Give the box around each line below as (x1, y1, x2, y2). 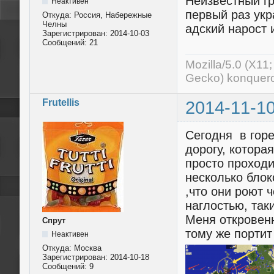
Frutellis (42, 97, 80, 108)
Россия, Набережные (74, 10, 152, 20)
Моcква (74, 243, 102, 253)
